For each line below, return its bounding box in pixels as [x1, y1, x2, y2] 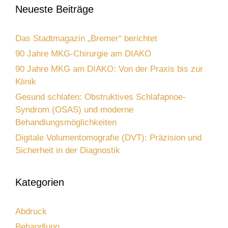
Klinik [15, 76, 36, 87]
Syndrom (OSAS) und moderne [15, 104, 133, 115]
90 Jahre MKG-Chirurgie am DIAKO [15, 48, 151, 59]
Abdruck [15, 206, 47, 216]
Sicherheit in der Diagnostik [15, 145, 120, 155]
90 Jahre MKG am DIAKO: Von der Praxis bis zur [15, 64, 203, 74]
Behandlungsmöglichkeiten [15, 117, 117, 127]
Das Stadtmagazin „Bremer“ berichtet [15, 33, 157, 43]
